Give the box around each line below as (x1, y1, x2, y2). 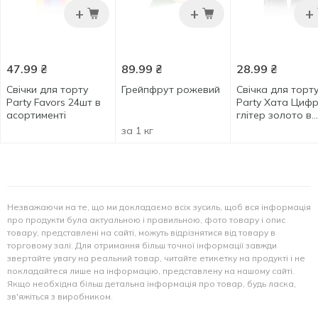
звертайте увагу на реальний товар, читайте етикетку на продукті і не (7, 253, 305, 263)
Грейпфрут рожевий (121, 83, 220, 96)
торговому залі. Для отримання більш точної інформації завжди (7, 240, 277, 251)
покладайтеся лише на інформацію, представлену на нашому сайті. (7, 265, 295, 276)
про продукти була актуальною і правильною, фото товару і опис (7, 214, 285, 225)
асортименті (6, 109, 66, 121)
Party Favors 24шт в (6, 96, 101, 109)
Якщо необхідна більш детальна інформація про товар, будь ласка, (7, 278, 296, 289)
